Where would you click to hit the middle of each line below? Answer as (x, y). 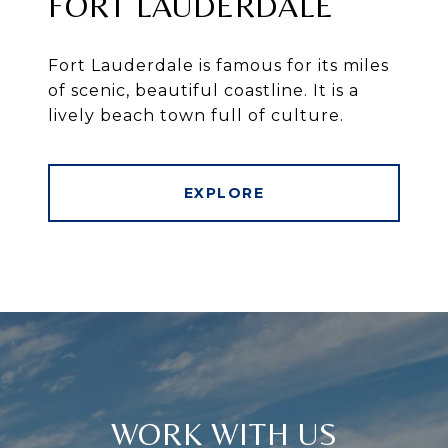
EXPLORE (224, 192)
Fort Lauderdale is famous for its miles (218, 65)
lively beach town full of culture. (196, 115)
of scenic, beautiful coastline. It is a (203, 90)
